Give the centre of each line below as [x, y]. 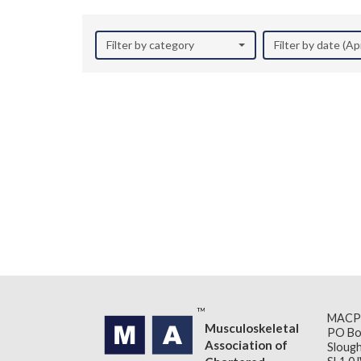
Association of [246, 344]
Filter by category [150, 45]
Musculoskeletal [252, 328]
